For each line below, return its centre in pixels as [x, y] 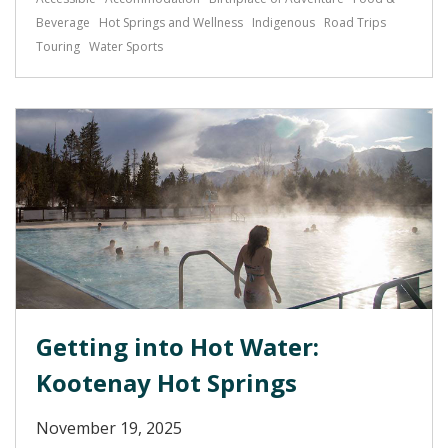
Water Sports [126, 46]
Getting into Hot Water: [177, 346]
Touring [58, 46]
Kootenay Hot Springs [166, 382]
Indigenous [283, 22]
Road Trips [355, 22]
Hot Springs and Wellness [171, 22]
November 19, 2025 [109, 428]
